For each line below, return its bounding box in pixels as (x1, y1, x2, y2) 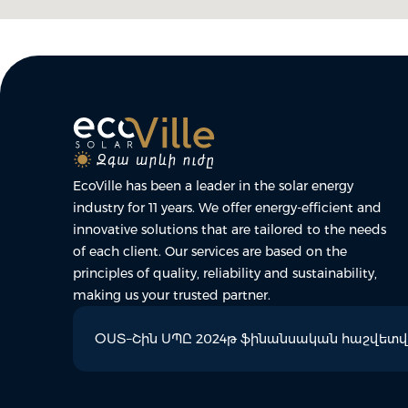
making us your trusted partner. (73, 287, 270, 303)
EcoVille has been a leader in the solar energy (73, 178, 353, 194)
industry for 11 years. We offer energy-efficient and (73, 199, 382, 216)
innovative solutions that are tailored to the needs (73, 221, 386, 238)
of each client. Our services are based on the (73, 243, 347, 260)
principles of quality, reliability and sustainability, (73, 265, 377, 281)
